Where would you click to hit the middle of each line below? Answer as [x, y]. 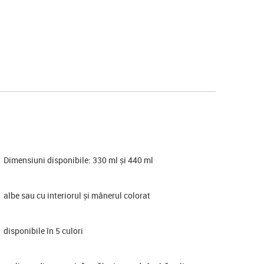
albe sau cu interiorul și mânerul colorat [77, 195]
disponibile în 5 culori [43, 230]
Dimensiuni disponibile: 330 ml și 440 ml [78, 160]
